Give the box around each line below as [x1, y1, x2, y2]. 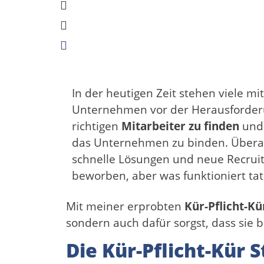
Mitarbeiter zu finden [121, 118, 239, 134]
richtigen [72, 118, 121, 134]
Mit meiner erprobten [66, 198, 184, 214]
